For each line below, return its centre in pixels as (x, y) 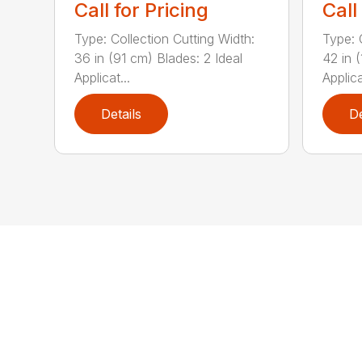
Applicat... (103, 77)
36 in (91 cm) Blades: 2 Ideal (159, 58)
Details (122, 114)
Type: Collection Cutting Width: (165, 38)
